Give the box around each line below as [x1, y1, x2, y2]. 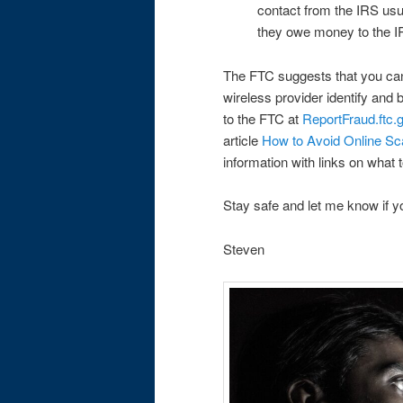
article [223, 130, 262, 149]
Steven [223, 238, 264, 258]
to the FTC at [223, 108, 302, 128]
